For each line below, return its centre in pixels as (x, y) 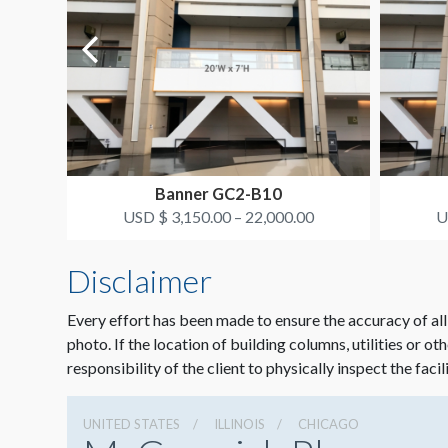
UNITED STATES (131, 424)
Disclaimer (139, 281)
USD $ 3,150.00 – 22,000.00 (218, 217)
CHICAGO (329, 424)
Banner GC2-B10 (218, 194)
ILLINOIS (239, 424)
